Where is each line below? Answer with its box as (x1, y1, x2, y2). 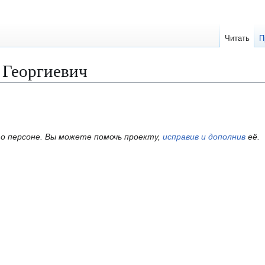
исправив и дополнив (163, 131, 245, 141)
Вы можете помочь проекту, (45, 131, 163, 141)
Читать (225, 34, 250, 43)
